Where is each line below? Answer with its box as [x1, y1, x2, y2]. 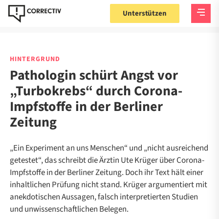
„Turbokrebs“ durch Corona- [10, 81, 182, 101]
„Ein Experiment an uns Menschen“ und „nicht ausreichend [10, 142, 208, 154]
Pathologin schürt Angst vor [10, 66, 178, 85]
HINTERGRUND [10, 54, 60, 64]
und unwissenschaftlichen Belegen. [10, 203, 129, 215]
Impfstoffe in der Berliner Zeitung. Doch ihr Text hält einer [10, 167, 203, 178]
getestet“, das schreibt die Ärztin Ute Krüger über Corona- [10, 154, 204, 166]
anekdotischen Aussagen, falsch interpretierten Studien [10, 191, 198, 203]
